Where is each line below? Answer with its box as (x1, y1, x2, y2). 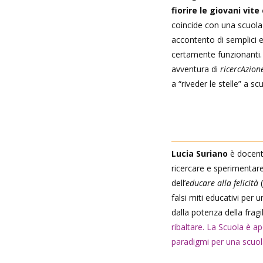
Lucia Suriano (171, 147, 228, 159)
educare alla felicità (186, 177, 258, 188)
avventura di (171, 63, 220, 75)
